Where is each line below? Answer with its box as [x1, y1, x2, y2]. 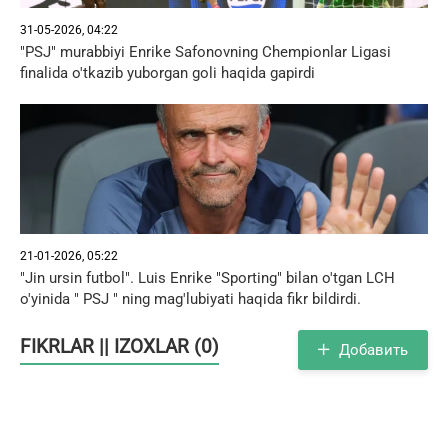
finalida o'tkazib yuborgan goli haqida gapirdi [20, 64, 315, 82]
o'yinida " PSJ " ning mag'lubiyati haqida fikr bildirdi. [20, 290, 361, 308]
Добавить [339, 341, 408, 359]
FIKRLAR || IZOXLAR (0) [20, 335, 219, 358]
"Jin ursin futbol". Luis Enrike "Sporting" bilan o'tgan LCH [20, 269, 395, 287]
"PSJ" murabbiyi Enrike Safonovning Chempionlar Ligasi [20, 43, 391, 61]
